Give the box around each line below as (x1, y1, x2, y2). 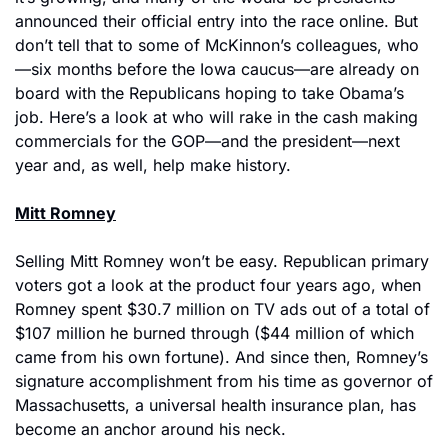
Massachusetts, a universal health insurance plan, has (15, 395, 416, 415)
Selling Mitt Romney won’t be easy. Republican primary (15, 251, 429, 271)
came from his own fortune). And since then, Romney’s (15, 347, 428, 367)
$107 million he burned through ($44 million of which (15, 323, 414, 343)
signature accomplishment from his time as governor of (15, 371, 433, 391)
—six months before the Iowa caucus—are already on (15, 59, 419, 79)
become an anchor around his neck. (15, 419, 286, 439)
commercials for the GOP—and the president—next (15, 131, 400, 151)
